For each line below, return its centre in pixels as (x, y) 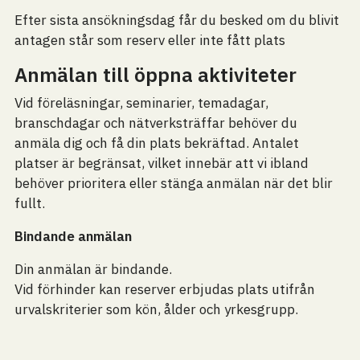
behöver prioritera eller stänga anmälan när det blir (173, 183)
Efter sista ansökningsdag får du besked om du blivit (176, 20)
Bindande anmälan (73, 236)
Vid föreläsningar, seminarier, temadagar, (141, 103)
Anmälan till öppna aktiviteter (155, 75)
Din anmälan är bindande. (93, 269)
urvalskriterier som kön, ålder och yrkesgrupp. (156, 309)
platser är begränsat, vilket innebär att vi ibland (161, 163)
